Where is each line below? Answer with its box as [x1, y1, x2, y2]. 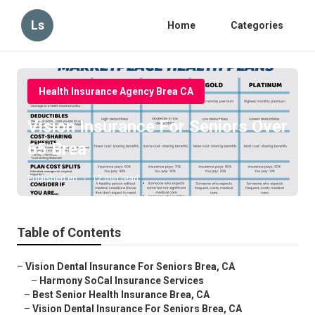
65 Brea [27, 139, 86, 160]
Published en [27, 174, 77, 184]
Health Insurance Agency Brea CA [39, 86, 193, 97]
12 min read [92, 174, 139, 184]
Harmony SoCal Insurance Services [39, 275, 204, 287]
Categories [231, 20, 283, 31]
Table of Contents [17, 225, 121, 240]
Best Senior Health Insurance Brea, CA [32, 289, 210, 301]
